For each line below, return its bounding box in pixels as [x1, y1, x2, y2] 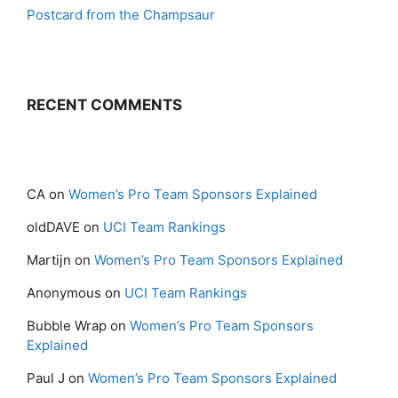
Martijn [27, 251, 71, 268]
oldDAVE [27, 219, 80, 235]
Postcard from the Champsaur [27, 6, 215, 23]
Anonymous [27, 284, 101, 301]
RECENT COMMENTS [27, 96, 182, 114]
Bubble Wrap [27, 317, 107, 334]
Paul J [27, 370, 65, 386]
